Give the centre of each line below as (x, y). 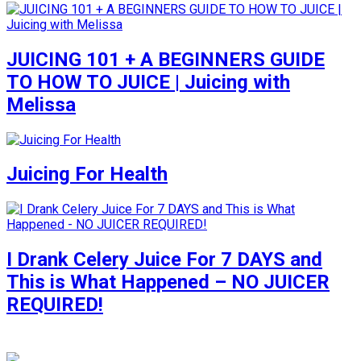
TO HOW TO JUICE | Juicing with (148, 82)
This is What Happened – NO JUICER (168, 282)
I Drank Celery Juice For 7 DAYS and (164, 260)
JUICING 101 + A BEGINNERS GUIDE (166, 59)
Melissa (41, 104)
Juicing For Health (87, 174)
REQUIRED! (55, 305)
